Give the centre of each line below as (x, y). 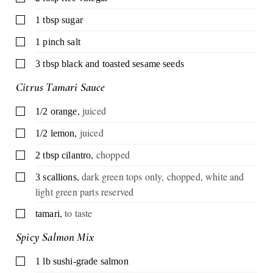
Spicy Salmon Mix (55, 237)
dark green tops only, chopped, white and (163, 176)
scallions (60, 177)
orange (64, 111)
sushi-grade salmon (90, 261)
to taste (79, 213)
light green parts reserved (85, 191)
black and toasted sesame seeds (123, 63)
